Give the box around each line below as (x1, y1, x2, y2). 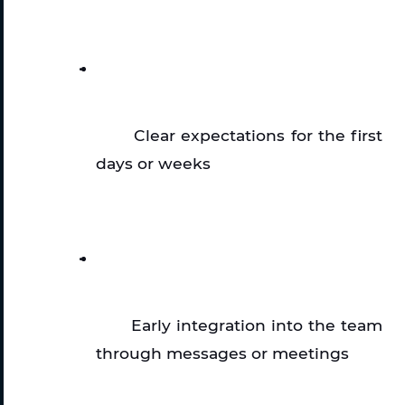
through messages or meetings (96, 343, 349, 363)
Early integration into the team (131, 315, 383, 334)
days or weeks (96, 153, 211, 173)
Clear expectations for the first (134, 125, 382, 145)
